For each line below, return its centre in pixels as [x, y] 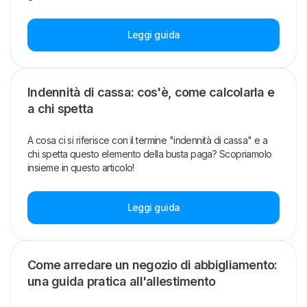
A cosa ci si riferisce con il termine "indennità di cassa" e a [148, 140]
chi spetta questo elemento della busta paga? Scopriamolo [150, 154]
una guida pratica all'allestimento [122, 282]
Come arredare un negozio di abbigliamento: [152, 265]
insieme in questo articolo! [81, 168]
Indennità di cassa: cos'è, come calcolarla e [151, 93]
